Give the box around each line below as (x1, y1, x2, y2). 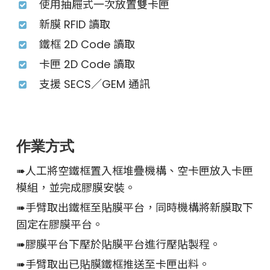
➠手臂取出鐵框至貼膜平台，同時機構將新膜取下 (16, 199, 254, 215)
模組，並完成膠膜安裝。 (16, 180, 136, 195)
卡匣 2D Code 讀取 (39, 56, 136, 72)
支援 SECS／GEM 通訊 (39, 76, 151, 92)
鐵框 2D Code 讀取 (39, 36, 136, 52)
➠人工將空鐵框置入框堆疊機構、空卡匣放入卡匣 (16, 163, 254, 178)
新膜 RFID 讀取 (39, 16, 111, 32)
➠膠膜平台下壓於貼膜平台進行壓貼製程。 (16, 236, 221, 252)
